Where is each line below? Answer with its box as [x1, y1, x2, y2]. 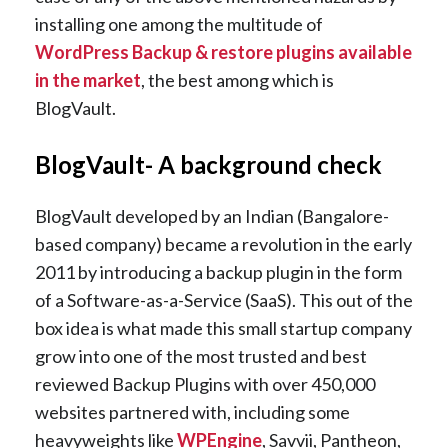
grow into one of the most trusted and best [35, 344, 367, 367]
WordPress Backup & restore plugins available [35, 41, 412, 64]
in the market [35, 69, 141, 92]
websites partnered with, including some [35, 400, 350, 423]
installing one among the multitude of [35, 13, 323, 36]
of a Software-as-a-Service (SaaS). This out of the [35, 288, 413, 311]
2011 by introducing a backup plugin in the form [35, 260, 402, 283]
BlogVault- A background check [35, 150, 382, 180]
